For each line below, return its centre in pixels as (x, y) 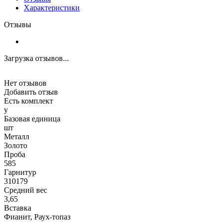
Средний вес (26, 190)
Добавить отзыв (31, 92)
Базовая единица (32, 119)
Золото (16, 146)
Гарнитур (20, 172)
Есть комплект (28, 101)
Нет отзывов (25, 83)
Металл (17, 137)
